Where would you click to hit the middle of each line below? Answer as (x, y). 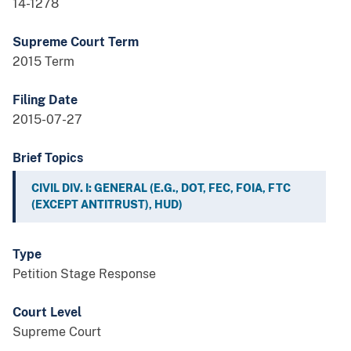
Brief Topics (48, 158)
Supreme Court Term (76, 42)
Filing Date (45, 100)
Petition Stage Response (84, 274)
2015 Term (43, 62)
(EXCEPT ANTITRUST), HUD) (107, 205)
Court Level (47, 313)
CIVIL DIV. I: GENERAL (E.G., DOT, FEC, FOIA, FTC (161, 188)
